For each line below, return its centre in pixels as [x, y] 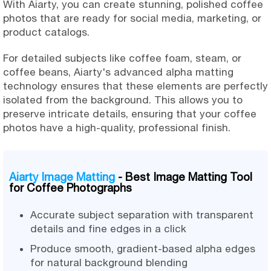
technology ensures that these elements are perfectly [135, 86]
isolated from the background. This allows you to [123, 100]
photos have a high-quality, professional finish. [117, 128]
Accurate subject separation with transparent [142, 215]
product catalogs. [46, 32]
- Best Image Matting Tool [184, 177]
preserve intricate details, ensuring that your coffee [130, 114]
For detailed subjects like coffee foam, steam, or [122, 58]
